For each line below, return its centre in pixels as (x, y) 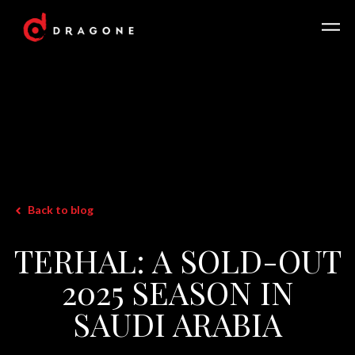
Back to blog (61, 209)
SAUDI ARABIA (177, 323)
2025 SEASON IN (177, 292)
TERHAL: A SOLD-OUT (177, 260)
